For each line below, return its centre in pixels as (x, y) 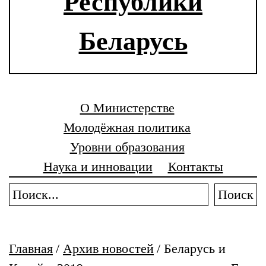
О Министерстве (127, 108)
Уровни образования (127, 147)
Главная (31, 248)
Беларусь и (195, 248)
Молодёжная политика (127, 127)
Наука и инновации (98, 167)
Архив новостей (108, 248)
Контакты (195, 167)
